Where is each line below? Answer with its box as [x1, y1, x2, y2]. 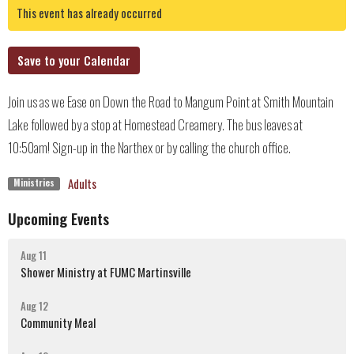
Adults [67, 174, 96, 192]
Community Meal [21, 314, 96, 332]
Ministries [13, 176, 55, 190]
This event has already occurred [17, 3, 162, 21]
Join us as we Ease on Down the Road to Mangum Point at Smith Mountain [8, 91, 333, 111]
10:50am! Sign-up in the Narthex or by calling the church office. [8, 137, 291, 157]
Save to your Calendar [17, 51, 130, 69]
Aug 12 [21, 298, 48, 314]
